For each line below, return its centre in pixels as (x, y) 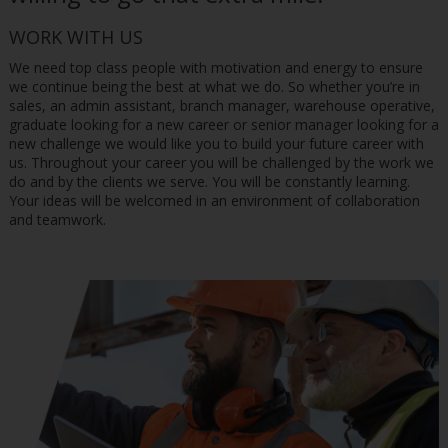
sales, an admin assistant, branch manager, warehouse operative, (221, 105)
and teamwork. (57, 219)
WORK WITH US (75, 36)
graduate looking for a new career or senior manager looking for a (223, 124)
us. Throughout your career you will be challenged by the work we (221, 162)
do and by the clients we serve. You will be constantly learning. (209, 181)
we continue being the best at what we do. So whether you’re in (214, 86)
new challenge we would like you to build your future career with (216, 143)
